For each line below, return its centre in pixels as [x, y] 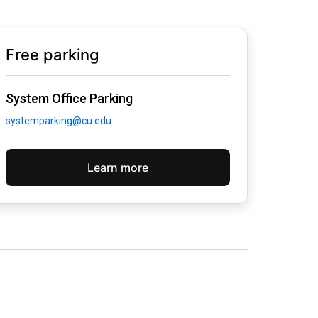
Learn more [118, 167]
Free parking [53, 54]
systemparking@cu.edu [59, 120]
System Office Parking [69, 98]
